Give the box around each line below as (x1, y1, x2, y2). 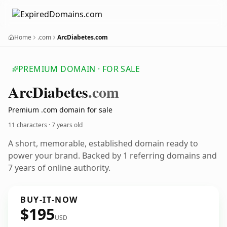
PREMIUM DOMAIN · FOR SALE (18, 63, 140, 74)
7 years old (52, 121, 83, 129)
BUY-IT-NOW (20, 194, 78, 205)
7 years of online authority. (8, 162, 110, 173)
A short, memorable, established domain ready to (8, 138, 198, 149)
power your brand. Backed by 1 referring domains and (8, 150, 217, 161)
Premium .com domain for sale (8, 105, 112, 115)
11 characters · (8, 121, 52, 129)
